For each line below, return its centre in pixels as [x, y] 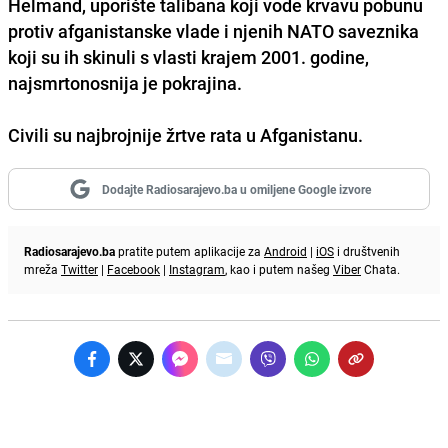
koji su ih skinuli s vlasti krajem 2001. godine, [188, 56]
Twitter [79, 268]
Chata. [380, 268]
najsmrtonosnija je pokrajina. [125, 82]
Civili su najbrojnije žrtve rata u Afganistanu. [185, 134]
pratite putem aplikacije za [189, 250]
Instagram [197, 268]
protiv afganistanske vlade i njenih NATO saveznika [213, 30]
